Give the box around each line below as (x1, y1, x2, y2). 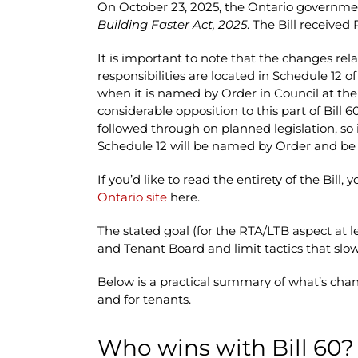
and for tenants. (97, 291, 191, 307)
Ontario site (97, 189, 167, 205)
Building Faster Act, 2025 (97, 16, 247, 32)
